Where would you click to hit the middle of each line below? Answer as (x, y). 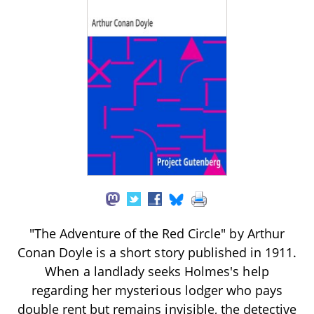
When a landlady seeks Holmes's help (157, 271)
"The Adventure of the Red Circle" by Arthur (157, 233)
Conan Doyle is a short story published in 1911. (157, 252)
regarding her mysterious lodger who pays (157, 290)
